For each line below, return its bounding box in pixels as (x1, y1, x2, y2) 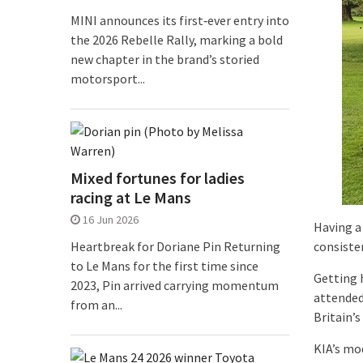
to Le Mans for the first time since (70, 258, 258, 275)
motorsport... (70, 70, 145, 88)
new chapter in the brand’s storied (70, 51, 259, 68)
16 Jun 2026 (83, 212, 139, 228)
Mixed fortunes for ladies (70, 168, 245, 189)
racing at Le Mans (70, 187, 191, 208)
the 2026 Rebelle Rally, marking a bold (70, 32, 283, 49)
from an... (70, 297, 122, 314)
